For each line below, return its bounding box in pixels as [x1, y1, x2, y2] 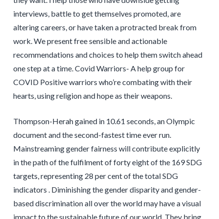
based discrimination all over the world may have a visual [13, 198, 201, 208]
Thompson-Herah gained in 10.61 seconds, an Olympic [13, 116, 195, 126]
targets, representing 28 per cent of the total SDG [13, 171, 178, 181]
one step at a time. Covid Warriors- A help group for [13, 64, 185, 73]
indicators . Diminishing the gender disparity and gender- [13, 185, 201, 195]
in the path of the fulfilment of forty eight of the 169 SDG [13, 157, 202, 167]
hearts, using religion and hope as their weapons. [13, 91, 172, 101]
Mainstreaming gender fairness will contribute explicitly [13, 144, 200, 153]
